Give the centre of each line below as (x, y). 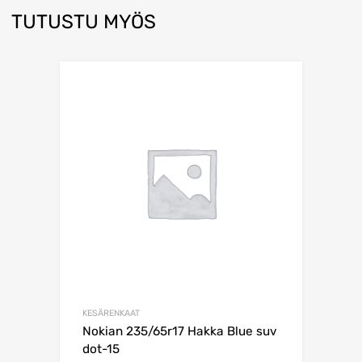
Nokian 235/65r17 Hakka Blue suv (180, 332)
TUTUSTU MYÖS (84, 22)
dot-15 (101, 349)
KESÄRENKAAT (111, 314)
